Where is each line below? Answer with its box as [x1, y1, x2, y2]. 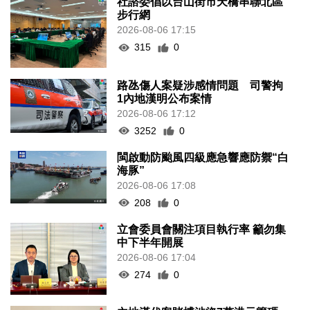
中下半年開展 [117, 236, 184, 248]
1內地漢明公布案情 [117, 92, 212, 104]
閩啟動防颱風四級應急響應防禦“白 [117, 151, 289, 163]
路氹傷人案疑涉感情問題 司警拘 [117, 79, 284, 91]
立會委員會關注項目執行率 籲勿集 [117, 223, 286, 235]
